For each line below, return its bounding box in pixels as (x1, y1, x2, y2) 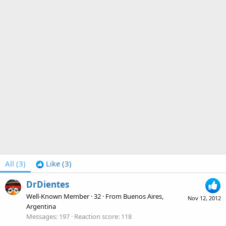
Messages (26, 212, 56, 221)
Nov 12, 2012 (188, 194, 221, 202)
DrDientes (26, 179, 69, 191)
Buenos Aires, (123, 192, 163, 201)
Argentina (26, 202, 56, 211)
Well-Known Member (26, 192, 89, 201)
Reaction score (74, 212, 118, 221)
